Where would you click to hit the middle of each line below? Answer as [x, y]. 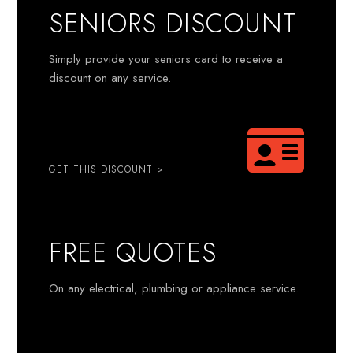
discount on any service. [110, 78]
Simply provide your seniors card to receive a [166, 59]
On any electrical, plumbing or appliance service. [174, 288]
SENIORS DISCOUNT [173, 23]
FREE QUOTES [133, 253]
